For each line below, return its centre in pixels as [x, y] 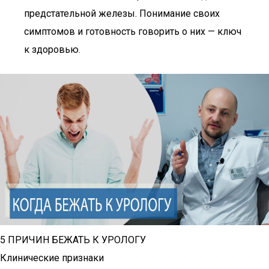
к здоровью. [52, 50]
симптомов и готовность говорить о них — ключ [133, 32]
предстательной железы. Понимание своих [122, 14]
